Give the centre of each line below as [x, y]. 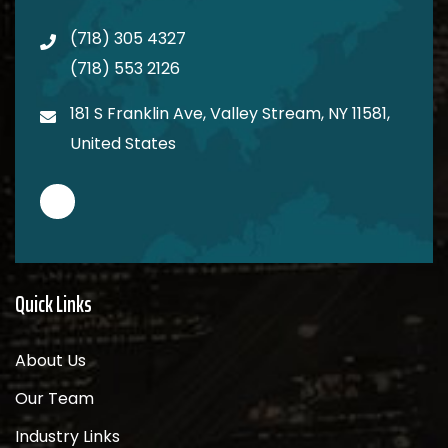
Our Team [54, 398]
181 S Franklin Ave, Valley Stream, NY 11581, [230, 113]
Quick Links [53, 304]
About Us [50, 360]
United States [123, 143]
